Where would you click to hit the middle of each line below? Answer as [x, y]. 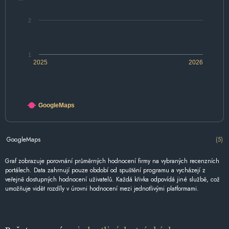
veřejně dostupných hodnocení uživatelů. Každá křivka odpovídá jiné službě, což [112, 180]
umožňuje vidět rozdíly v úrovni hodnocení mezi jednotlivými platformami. [102, 189]
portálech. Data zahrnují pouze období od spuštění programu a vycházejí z [105, 170]
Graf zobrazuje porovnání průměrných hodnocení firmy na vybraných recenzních [112, 161]
